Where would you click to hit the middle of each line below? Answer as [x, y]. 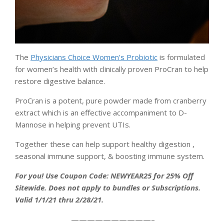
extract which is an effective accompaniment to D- [101, 112]
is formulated [181, 57]
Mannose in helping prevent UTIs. [73, 124]
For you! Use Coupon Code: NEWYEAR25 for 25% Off [104, 175]
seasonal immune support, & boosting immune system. [110, 156]
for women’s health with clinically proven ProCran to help [112, 69]
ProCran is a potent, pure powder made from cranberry [111, 100]
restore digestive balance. [60, 81]
